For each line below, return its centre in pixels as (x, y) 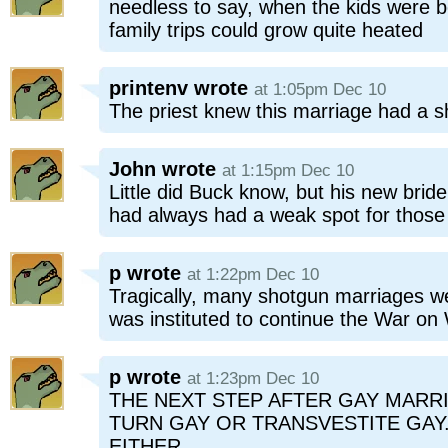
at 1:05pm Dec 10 (320, 89)
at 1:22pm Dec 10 (253, 274)
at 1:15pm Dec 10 (288, 170)
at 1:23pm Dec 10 (253, 378)
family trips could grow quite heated (266, 30)
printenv (148, 88)
